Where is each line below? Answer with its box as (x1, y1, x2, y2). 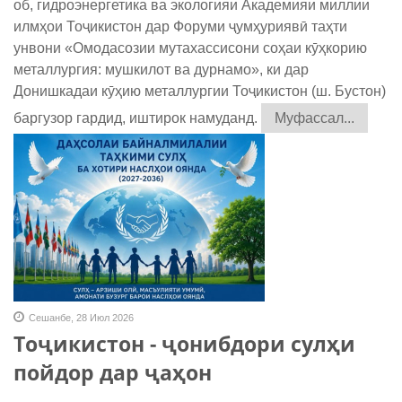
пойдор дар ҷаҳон (13, 358, 212, 388)
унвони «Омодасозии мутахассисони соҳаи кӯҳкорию (13, 40, 367, 57)
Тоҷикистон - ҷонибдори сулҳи (13, 329, 355, 359)
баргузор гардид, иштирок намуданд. (13, 110, 258, 127)
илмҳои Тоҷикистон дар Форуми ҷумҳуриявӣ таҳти (13, 19, 347, 35)
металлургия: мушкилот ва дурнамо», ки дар (13, 62, 309, 78)
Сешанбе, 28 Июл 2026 (29, 312, 134, 324)
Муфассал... (275, 110, 354, 127)
